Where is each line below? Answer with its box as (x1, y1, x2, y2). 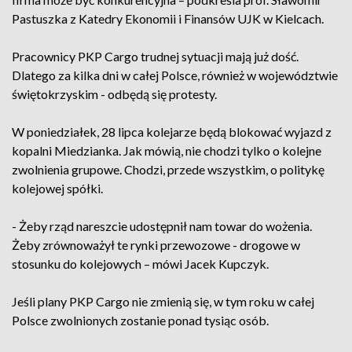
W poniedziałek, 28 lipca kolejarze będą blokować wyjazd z (12, 124, 332, 139)
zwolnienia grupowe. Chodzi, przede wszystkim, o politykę (12, 162, 324, 177)
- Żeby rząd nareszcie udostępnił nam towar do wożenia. (12, 218, 312, 233)
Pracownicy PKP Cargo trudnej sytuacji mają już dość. (12, 49, 299, 64)
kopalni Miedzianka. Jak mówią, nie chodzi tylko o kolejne (12, 143, 321, 158)
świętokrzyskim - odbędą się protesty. (12, 86, 217, 101)
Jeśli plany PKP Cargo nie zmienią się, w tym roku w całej (12, 294, 314, 309)
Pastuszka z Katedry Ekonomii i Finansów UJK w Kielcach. (12, 11, 324, 26)
